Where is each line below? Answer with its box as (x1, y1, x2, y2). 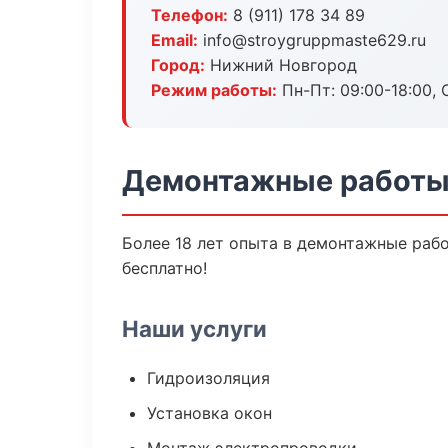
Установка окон (147, 403, 272, 423)
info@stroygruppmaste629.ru (198, 30, 426, 50)
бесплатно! (122, 258, 207, 278)
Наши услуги (122, 315, 267, 342)
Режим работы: (151, 80, 277, 100)
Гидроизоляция (147, 368, 270, 388)
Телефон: (151, 5, 228, 25)
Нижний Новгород (205, 55, 357, 75)
